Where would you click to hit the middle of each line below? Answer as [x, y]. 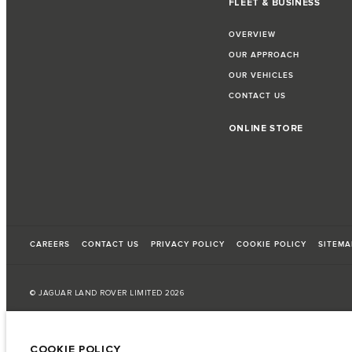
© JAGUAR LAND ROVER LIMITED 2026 [107, 293]
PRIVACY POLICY [188, 244]
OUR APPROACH [264, 55]
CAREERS [50, 244]
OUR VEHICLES [261, 75]
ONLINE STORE [266, 128]
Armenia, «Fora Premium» [81, 329]
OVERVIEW [252, 34]
